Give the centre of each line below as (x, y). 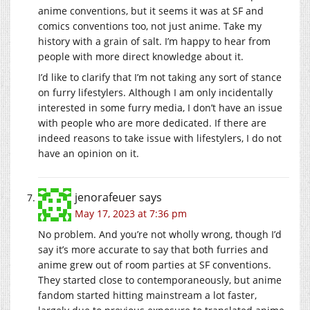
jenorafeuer (106, 197)
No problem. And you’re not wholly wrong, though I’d (160, 234)
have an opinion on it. (89, 153)
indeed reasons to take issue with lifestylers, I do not (160, 138)
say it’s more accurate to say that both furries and (153, 249)
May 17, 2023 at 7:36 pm (131, 213)
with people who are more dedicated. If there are (152, 122)
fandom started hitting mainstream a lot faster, (147, 295)
